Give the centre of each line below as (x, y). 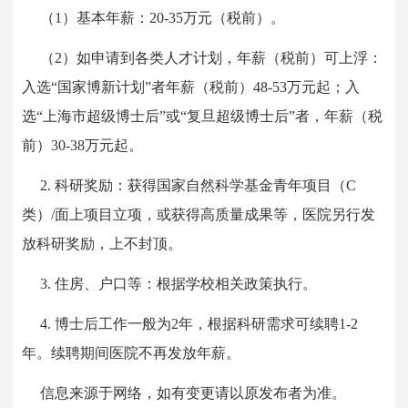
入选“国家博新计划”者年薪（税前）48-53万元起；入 (191, 87)
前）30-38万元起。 (83, 145)
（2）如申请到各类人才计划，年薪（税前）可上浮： (212, 57)
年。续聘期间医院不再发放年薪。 (132, 352)
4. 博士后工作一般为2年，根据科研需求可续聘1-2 (199, 323)
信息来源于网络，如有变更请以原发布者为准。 (194, 393)
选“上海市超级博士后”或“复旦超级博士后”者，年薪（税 (203, 116)
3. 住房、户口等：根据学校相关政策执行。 (179, 283)
